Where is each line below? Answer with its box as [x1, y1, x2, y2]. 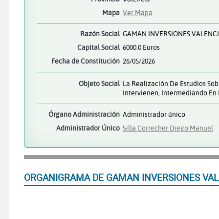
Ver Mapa [123, 8, 153, 17]
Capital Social [77, 43, 120, 52]
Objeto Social [79, 78, 120, 88]
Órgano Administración [48, 109, 120, 119]
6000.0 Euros [123, 43, 160, 52]
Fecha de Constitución [51, 56, 120, 66]
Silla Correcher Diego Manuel [123, 123, 213, 133]
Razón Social [80, 29, 120, 39]
